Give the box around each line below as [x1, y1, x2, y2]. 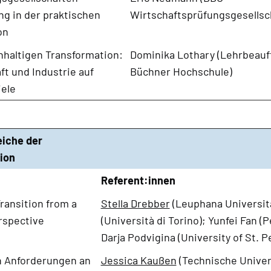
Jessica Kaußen [100, 253, 177, 267]
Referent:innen [100, 173, 175, 187]
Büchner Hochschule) [129, 64, 232, 78]
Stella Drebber [100, 196, 170, 210]
